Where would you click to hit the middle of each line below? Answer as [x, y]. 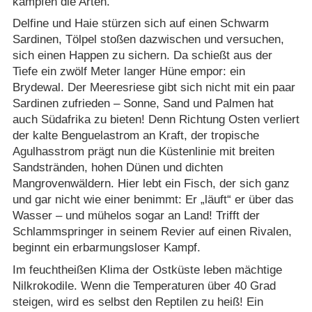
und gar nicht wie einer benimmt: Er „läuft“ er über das [153, 200]
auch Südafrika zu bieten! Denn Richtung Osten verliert [156, 120]
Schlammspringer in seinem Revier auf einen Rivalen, [152, 232]
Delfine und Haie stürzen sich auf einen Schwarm [140, 24]
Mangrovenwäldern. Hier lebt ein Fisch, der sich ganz [151, 184]
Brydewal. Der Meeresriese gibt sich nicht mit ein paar [154, 88]
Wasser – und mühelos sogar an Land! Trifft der [136, 216]
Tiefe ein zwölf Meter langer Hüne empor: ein [128, 72]
